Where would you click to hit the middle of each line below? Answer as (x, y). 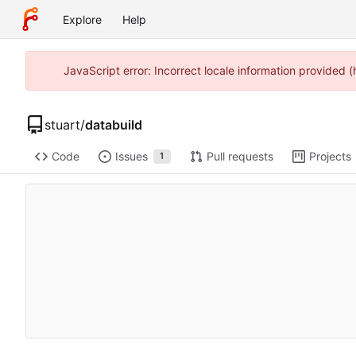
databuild (114, 124)
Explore (82, 19)
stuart (62, 124)
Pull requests (240, 157)
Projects (330, 157)
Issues (131, 157)
